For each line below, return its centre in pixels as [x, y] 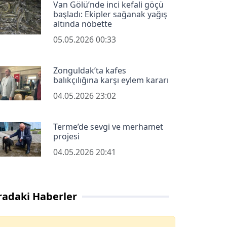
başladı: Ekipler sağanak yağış [110, 14]
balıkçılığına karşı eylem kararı [111, 80]
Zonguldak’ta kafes [89, 70]
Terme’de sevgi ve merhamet [108, 126]
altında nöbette [82, 24]
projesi [66, 136]
